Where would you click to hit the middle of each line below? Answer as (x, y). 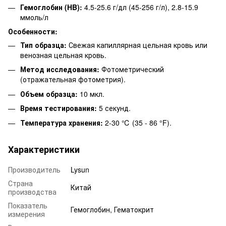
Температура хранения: (62, 122)
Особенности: (33, 31)
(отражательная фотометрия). (73, 79)
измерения (26, 214)
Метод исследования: (60, 69)
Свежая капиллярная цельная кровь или (137, 45)
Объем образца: (49, 94)
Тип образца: (43, 45)
